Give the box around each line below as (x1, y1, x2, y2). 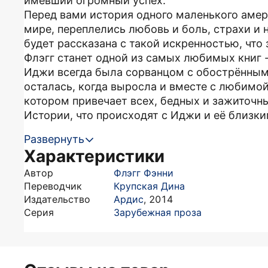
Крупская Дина (114, 180, 185, 192)
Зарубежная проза (114, 206, 202, 218)
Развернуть (24, 133, 84, 145)
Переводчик (24, 180, 82, 192)
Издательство (24, 193, 90, 205)
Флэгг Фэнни (114, 167, 173, 179)
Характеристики (24, 146, 165, 166)
